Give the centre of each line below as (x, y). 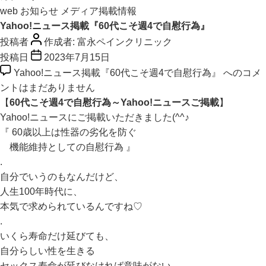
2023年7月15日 (77, 57)
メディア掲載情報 (99, 11)
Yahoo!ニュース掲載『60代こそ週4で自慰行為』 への (128, 72)
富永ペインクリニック (125, 42)
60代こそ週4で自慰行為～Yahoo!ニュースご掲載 (114, 102)
